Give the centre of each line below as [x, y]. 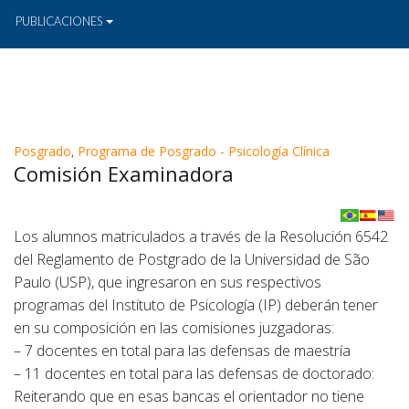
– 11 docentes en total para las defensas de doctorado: [194, 373]
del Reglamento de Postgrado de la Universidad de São [192, 259]
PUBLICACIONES [60, 21]
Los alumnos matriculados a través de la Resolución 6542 [201, 236]
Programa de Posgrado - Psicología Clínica [204, 151]
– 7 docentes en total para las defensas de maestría [182, 351]
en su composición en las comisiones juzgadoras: [174, 328]
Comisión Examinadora [124, 173]
